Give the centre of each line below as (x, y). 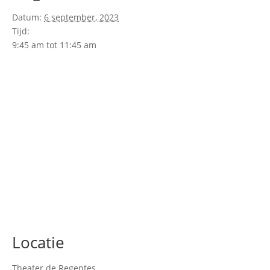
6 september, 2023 (81, 17)
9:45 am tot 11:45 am (54, 45)
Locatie (38, 242)
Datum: (27, 17)
